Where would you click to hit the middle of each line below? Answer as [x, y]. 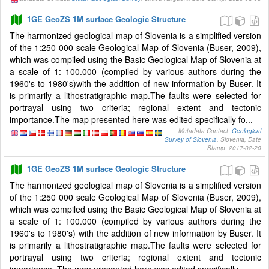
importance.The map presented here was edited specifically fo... [131, 119]
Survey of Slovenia [191, 139]
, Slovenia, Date [239, 139]
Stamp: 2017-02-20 [234, 148]
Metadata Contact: [205, 131]
